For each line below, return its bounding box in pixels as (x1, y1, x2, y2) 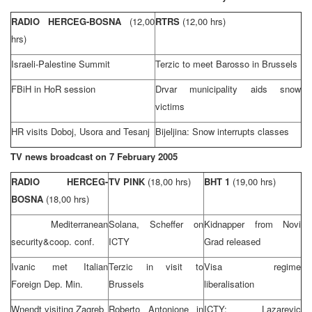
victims (155, 99, 185, 113)
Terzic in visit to (109, 259, 203, 273)
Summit (79, 56, 110, 70)
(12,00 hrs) (182, 14, 226, 28)
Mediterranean (11, 217, 108, 231)
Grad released (204, 234, 260, 248)
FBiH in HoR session (11, 81, 95, 95)
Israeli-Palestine (11, 56, 79, 70)
